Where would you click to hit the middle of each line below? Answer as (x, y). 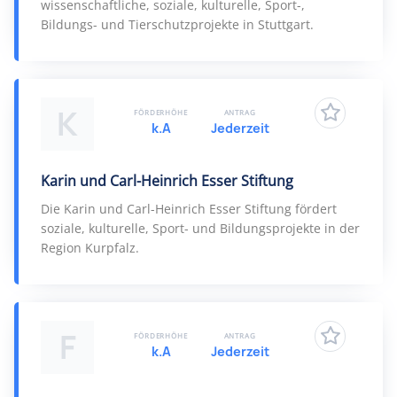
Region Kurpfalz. (90, 248)
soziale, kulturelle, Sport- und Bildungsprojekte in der (200, 228)
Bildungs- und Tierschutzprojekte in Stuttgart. (177, 24)
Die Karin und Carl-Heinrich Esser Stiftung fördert (189, 209)
